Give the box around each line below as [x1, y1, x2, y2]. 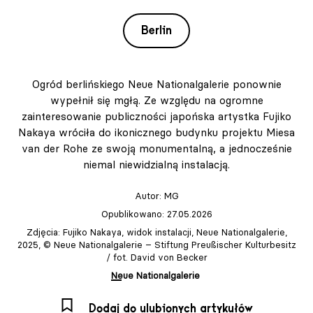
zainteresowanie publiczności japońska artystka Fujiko [22, 110, 291, 124]
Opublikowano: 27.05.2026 [101, 208, 212, 220]
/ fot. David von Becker [105, 252, 208, 263]
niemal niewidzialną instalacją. [83, 158, 230, 172]
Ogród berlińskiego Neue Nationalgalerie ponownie [31, 78, 282, 92]
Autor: [134, 190, 164, 202]
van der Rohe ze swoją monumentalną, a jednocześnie [21, 142, 292, 156]
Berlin [141, 24, 172, 38]
